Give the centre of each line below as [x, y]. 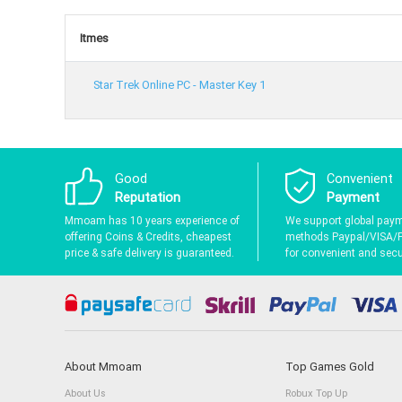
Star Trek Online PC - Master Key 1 [179, 84]
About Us [85, 393]
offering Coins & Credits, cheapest [148, 236]
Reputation [147, 197]
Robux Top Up [316, 393]
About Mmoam [103, 367]
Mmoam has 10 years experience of [152, 220]
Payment [353, 197]
